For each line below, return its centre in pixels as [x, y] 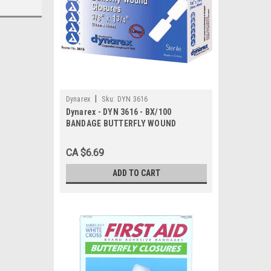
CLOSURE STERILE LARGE [113, 135]
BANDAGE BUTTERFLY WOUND [121, 123]
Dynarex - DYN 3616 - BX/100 [119, 112]
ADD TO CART [136, 173]
